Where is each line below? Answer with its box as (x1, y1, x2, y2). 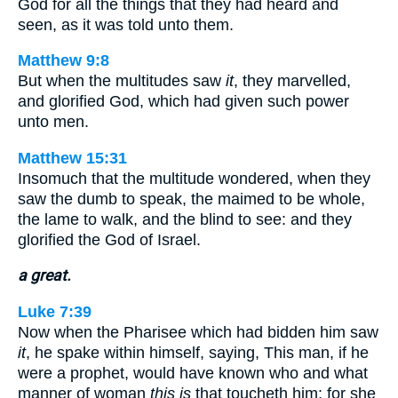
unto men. (18, 113, 89, 131)
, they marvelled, (234, 72, 351, 91)
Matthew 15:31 (18, 148, 127, 167)
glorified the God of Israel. (18, 230, 201, 249)
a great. (18, 267, 71, 285)
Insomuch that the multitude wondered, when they (18, 169, 370, 187)
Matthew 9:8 (18, 52, 109, 70)
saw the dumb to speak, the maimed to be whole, (18, 189, 365, 208)
